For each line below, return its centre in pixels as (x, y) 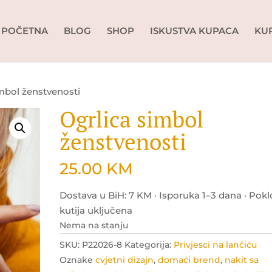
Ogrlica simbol (132, 119)
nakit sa (242, 260)
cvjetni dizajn (125, 260)
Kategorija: (149, 245)
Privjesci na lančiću (216, 245)
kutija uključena (96, 210)
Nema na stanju (94, 225)
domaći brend (189, 260)
